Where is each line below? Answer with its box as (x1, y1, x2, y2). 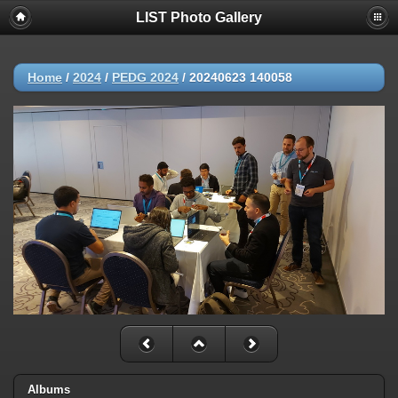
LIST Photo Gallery (136, 10, 262, 25)
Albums (28, 382, 70, 396)
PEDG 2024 (112, 70, 179, 84)
